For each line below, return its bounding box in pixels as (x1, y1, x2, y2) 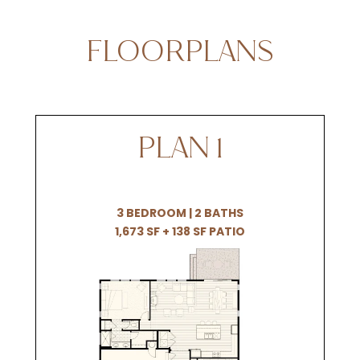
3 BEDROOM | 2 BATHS (117, 204, 243, 221)
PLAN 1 (137, 132, 223, 166)
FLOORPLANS (86, 35, 274, 69)
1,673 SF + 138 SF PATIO (115, 223, 245, 239)
